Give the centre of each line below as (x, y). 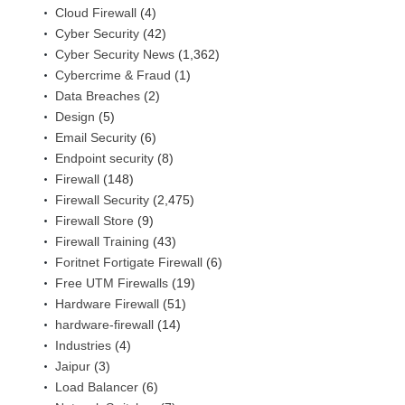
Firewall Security (102, 200)
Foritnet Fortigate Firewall (129, 263)
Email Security (96, 138)
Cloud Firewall (96, 13)
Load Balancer (97, 387)
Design (75, 117)
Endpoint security (104, 159)
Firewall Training (102, 242)
